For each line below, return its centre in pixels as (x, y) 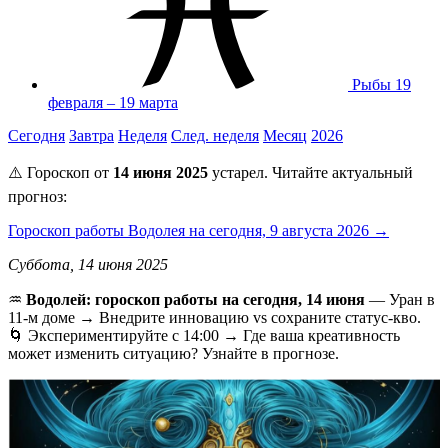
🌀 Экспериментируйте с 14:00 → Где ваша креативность (204, 335)
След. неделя (215, 135)
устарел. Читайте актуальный (310, 172)
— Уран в (400, 299)
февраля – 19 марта (113, 102)
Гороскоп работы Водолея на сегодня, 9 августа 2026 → (198, 230)
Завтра (91, 135)
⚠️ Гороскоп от (60, 172)
